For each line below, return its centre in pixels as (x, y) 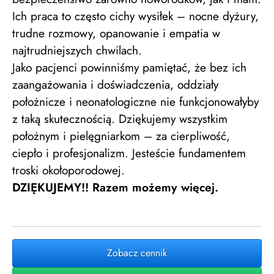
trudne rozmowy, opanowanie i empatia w (116, 33)
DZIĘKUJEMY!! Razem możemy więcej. (117, 187)
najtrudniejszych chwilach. (77, 50)
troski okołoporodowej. (68, 170)
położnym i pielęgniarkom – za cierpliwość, (121, 136)
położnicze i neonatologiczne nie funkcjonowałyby (135, 102)
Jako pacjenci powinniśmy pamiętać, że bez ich (129, 67)
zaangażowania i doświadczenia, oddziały (115, 84)
